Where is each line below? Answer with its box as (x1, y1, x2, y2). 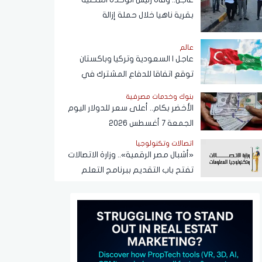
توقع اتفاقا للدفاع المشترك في (81, 69, 194, 78)
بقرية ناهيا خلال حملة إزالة (102, 11, 194, 20)
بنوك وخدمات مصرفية (126, 93, 194, 101)
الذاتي (172, 181, 194, 190)
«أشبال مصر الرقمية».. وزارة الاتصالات (68, 150, 194, 160)
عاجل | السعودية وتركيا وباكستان (80, 54, 194, 63)
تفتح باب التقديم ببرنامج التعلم (81, 166, 194, 175)
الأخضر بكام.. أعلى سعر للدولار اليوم (68, 104, 194, 113)
